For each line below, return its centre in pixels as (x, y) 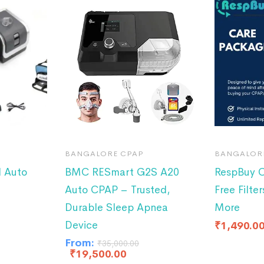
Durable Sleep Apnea (116, 207)
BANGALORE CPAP (104, 154)
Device (81, 225)
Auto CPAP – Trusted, (118, 190)
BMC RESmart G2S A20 (122, 172)
